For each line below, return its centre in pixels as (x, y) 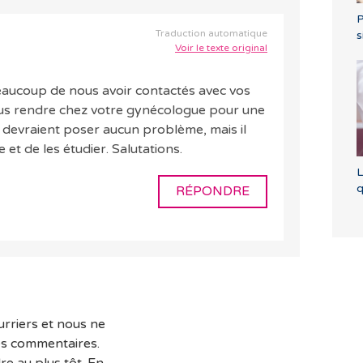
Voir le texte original (221, 48)
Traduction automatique (211, 34)
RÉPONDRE (213, 192)
